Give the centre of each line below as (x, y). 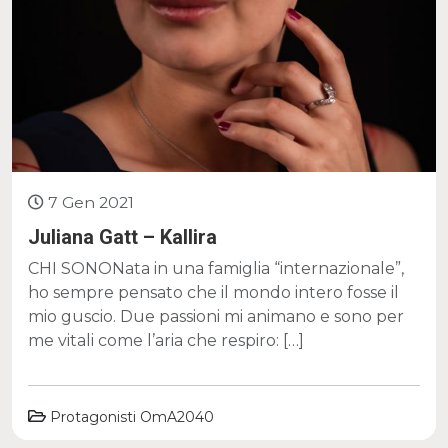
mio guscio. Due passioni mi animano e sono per (216, 317)
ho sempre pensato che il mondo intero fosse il (213, 293)
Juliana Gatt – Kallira (122, 237)
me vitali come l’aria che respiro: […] (166, 341)
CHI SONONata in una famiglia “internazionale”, (216, 269)
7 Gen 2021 (91, 203)
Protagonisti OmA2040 (132, 417)
